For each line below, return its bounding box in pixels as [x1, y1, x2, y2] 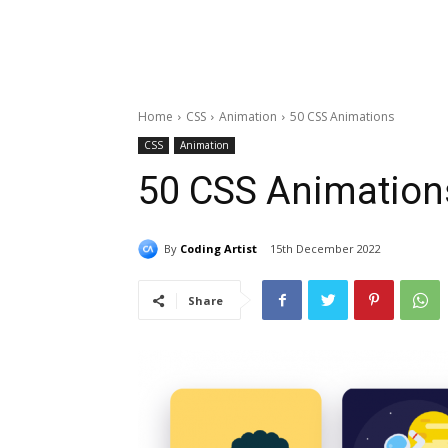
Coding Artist [180, 240, 257, 256]
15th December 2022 [270, 241, 381, 257]
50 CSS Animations [290, 108, 394, 125]
